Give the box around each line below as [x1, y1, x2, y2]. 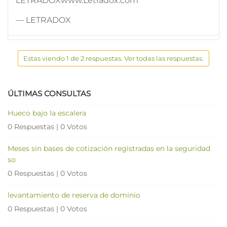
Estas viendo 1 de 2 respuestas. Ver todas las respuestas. [23, 54, 204, 62]
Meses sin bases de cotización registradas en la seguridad [8, 143, 210, 153]
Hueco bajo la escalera [8, 108, 86, 118]
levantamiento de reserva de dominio [8, 190, 140, 200]
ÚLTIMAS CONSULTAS [8, 88, 91, 98]
